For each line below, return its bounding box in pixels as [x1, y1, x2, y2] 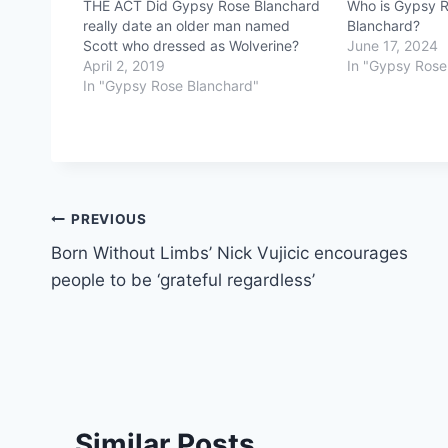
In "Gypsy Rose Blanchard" [83, 77, 259, 95]
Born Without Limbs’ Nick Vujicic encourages [51, 243, 408, 264]
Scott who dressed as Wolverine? [83, 37, 299, 55]
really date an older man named [83, 17, 290, 35]
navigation [50, 249, 193, 284]
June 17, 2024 [347, 37, 439, 55]
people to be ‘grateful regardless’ [51, 270, 315, 291]
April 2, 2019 [83, 57, 165, 75]
